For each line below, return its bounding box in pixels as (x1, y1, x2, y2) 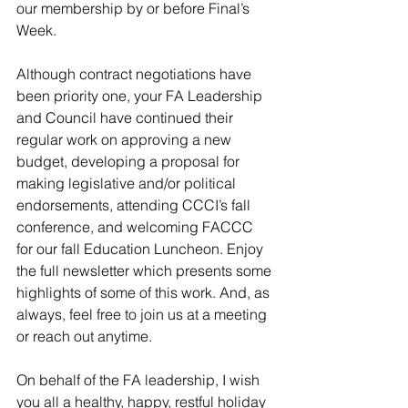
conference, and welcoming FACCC (16, 218, 257, 237)
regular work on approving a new (16, 130, 235, 149)
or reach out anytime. (16, 327, 152, 346)
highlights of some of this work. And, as (16, 283, 273, 302)
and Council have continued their (16, 108, 237, 127)
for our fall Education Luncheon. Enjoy (16, 240, 267, 259)
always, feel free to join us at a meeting (16, 305, 270, 324)
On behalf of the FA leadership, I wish (16, 371, 263, 390)
